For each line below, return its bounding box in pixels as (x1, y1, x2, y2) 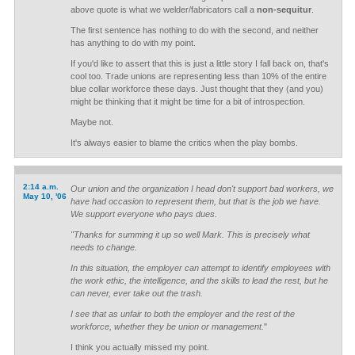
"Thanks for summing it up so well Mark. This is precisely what (70, 230, 310, 239)
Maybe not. (70, 117, 113, 127)
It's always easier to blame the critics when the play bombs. (70, 138, 298, 147)
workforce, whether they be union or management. (70, 322, 264, 331)
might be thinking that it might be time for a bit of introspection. (70, 97, 305, 106)
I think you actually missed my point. (70, 342, 209, 352)
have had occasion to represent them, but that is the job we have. (70, 197, 321, 206)
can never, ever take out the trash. (70, 288, 203, 298)
